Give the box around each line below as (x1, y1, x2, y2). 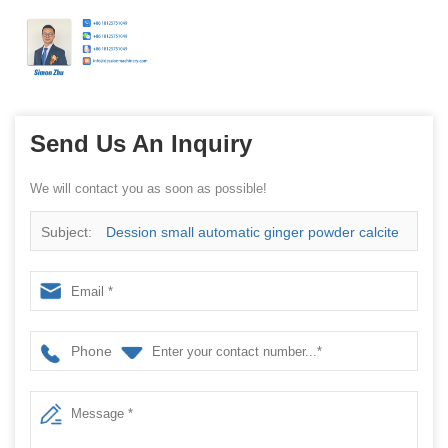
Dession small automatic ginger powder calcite (106, 224, 399, 241)
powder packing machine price (41, 264, 234, 281)
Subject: (41, 224, 96, 241)
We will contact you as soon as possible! (30, 181, 267, 197)
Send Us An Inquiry (30, 130, 252, 158)
